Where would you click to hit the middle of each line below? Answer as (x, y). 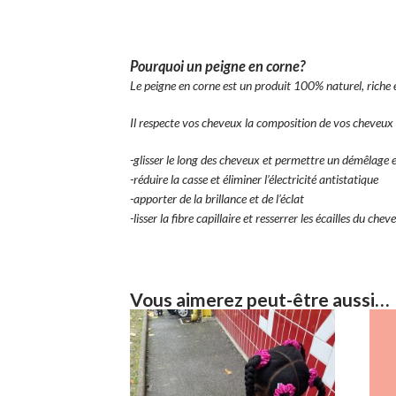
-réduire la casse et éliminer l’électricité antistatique (255, 179)
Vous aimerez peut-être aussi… (259, 300)
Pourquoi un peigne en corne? (217, 66)
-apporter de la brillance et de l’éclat (218, 199)
